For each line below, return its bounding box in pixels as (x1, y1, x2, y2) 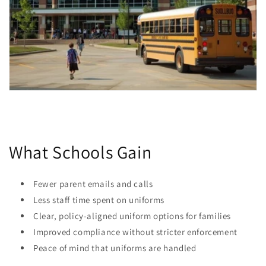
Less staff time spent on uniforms (33, 194, 164, 206)
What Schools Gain (9, 140, 152, 164)
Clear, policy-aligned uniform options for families (33, 210, 231, 222)
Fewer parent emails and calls (33, 178, 153, 190)
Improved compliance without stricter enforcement (33, 226, 237, 238)
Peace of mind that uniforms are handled (33, 242, 197, 254)
